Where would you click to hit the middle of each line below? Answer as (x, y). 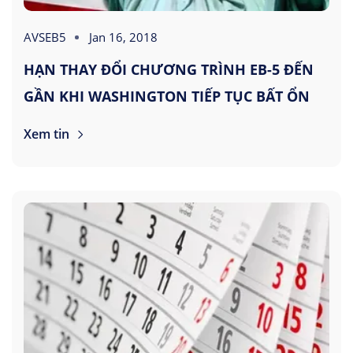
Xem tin (48, 134)
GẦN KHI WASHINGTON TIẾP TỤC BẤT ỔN (167, 97)
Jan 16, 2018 (123, 37)
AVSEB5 (45, 37)
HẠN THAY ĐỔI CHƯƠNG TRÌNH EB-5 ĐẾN (169, 70)
